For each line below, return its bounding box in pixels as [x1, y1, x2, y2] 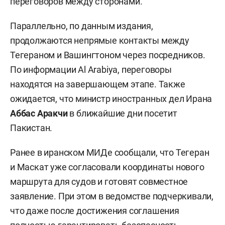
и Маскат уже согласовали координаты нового [10, 161, 204, 172]
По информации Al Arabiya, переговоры [10, 64, 172, 75]
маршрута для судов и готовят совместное [10, 176, 188, 187]
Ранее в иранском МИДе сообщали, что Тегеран [10, 147, 209, 158]
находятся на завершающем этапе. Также [10, 78, 185, 89]
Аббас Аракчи [10, 107, 68, 119]
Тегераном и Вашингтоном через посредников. [10, 49, 205, 60]
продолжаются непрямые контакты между [10, 35, 189, 46]
